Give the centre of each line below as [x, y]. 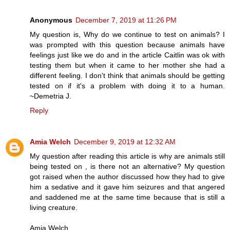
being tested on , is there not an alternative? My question [127, 167]
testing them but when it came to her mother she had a [127, 65]
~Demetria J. [51, 96]
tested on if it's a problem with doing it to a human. [127, 85]
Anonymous [51, 20]
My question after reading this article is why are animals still [127, 156]
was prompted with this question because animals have [127, 44]
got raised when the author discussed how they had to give [127, 177]
